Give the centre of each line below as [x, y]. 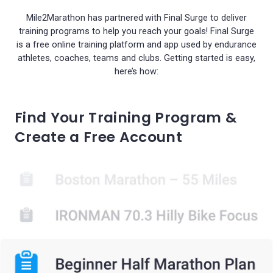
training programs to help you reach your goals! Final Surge [136, 31]
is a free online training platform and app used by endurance [136, 45]
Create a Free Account [99, 137]
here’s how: [136, 72]
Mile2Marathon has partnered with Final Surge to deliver [136, 18]
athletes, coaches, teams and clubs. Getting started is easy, [136, 58]
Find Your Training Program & [126, 118]
